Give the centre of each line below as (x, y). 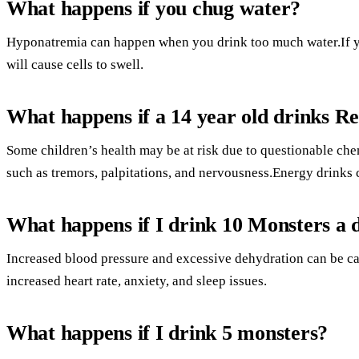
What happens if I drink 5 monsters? (167, 333)
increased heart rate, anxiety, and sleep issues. (137, 281)
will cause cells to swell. (75, 65)
